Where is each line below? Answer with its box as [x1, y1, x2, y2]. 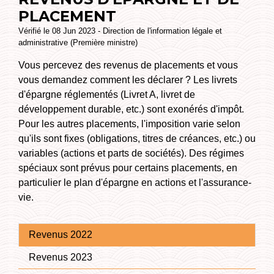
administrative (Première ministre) [18, 37, 138, 47]
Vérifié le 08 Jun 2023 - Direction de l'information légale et [18, 26, 222, 35]
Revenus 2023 [29, 252, 92, 263]
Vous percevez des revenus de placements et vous [18, 59, 238, 70]
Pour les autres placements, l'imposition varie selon [18, 118, 240, 129]
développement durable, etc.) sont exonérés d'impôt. [18, 103, 244, 114]
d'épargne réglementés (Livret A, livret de [18, 89, 195, 100]
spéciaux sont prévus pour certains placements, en [18, 162, 237, 173]
